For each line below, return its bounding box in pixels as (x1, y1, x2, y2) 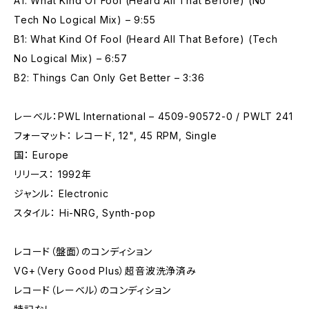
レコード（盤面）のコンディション (14, 246, 152, 257)
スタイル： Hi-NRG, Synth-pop (14, 207, 156, 219)
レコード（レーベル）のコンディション (14, 284, 171, 296)
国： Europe (14, 149, 70, 161)
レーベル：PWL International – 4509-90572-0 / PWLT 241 (14, 110, 293, 122)
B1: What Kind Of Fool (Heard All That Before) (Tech (14, 33, 278, 45)
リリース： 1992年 (14, 168, 92, 180)
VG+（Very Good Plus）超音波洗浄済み (14, 265, 197, 277)
